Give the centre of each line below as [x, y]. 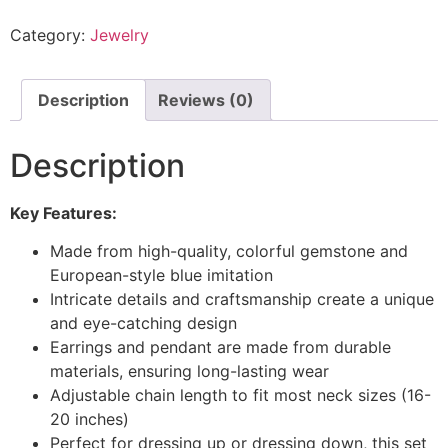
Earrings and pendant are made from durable [220, 347]
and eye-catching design [143, 323]
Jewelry [119, 35]
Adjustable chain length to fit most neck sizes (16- [240, 395]
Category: [50, 35]
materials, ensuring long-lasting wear [189, 371]
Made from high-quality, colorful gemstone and [229, 251]
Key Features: [63, 213]
